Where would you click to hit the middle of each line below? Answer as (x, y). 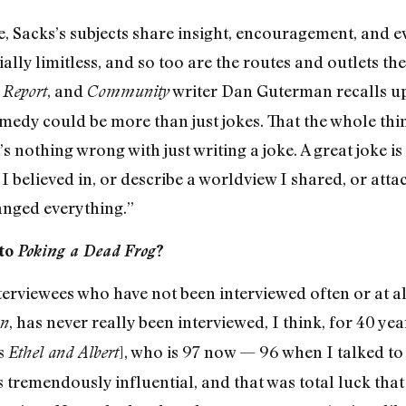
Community (128, 92)
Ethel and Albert (63, 352)
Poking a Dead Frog (86, 250)
